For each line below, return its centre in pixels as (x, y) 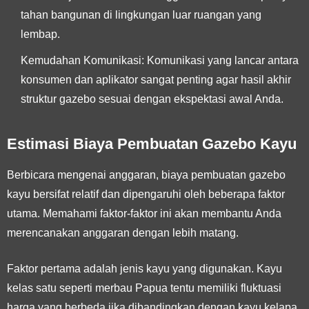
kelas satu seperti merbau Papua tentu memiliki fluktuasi (144, 288)
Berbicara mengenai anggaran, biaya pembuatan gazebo (146, 175)
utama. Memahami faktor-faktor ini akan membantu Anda (144, 213)
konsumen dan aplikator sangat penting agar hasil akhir (156, 79)
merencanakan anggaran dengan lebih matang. (123, 232)
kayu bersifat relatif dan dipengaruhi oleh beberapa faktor (146, 194)
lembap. (40, 34)
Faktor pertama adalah (63, 268)
